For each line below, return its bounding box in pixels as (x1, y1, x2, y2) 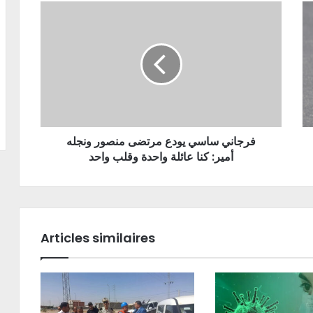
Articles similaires (41, 229, 155, 247)
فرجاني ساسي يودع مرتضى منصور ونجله (66, 133, 256, 150)
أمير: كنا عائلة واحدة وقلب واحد (89, 149, 233, 165)
